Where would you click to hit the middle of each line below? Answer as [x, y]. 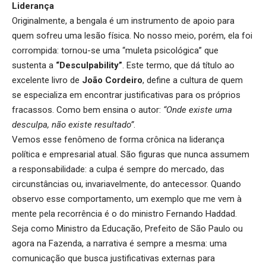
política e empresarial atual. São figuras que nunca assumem [131, 154]
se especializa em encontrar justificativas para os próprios [126, 95]
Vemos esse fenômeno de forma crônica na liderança [118, 139]
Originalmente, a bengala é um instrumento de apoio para [123, 20]
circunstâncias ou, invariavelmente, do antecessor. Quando [126, 184]
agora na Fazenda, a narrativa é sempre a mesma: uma [119, 243]
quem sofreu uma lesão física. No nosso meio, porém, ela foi [132, 35]
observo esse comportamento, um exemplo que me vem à [127, 199]
